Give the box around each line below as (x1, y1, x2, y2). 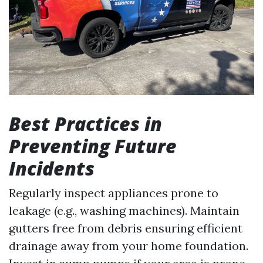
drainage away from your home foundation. (9, 238, 248, 254)
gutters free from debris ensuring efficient (9, 221, 242, 236)
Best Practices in (9, 111, 162, 137)
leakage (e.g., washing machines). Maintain (9, 203, 240, 218)
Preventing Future (9, 133, 177, 159)
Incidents (9, 156, 95, 181)
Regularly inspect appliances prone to (9, 186, 218, 201)
